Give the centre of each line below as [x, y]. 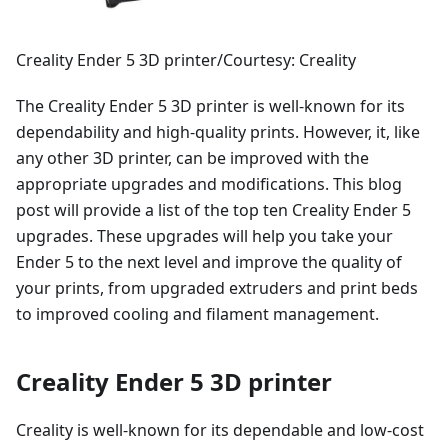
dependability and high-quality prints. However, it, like [218, 132]
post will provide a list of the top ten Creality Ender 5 [213, 210]
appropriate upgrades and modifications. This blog [209, 184]
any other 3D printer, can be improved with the [192, 158]
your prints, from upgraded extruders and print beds [217, 288]
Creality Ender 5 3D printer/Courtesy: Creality [186, 60]
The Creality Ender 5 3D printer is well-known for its [210, 106]
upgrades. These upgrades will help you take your [204, 236]
